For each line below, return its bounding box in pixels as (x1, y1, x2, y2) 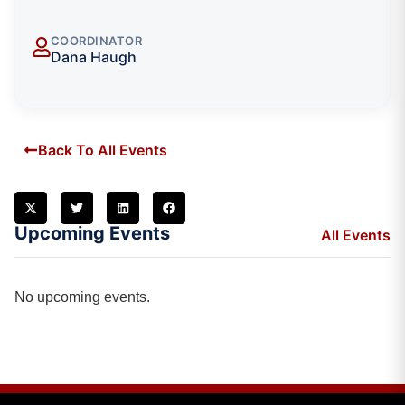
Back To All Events (38, 140, 167, 159)
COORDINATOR (50, 33, 143, 48)
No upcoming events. (14, 288, 150, 305)
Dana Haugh (50, 47, 137, 66)
